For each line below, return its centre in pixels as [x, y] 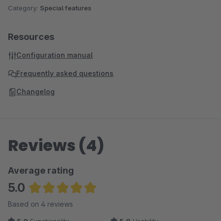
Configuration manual [55, 55]
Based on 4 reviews [40, 204]
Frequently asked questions [65, 73]
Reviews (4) [56, 145]
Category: [24, 8]
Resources [31, 37]
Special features [66, 8]
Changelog [36, 92]
